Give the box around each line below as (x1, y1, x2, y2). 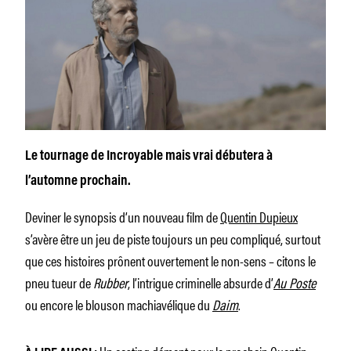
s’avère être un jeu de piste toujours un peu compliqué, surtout (25, 227, 320, 248)
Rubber (93, 271, 128, 292)
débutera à (215, 149, 273, 164)
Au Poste (273, 271, 316, 292)
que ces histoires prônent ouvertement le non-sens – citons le (25, 249, 316, 270)
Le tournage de (25, 149, 107, 164)
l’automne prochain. (25, 174, 133, 189)
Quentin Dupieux (220, 205, 298, 226)
